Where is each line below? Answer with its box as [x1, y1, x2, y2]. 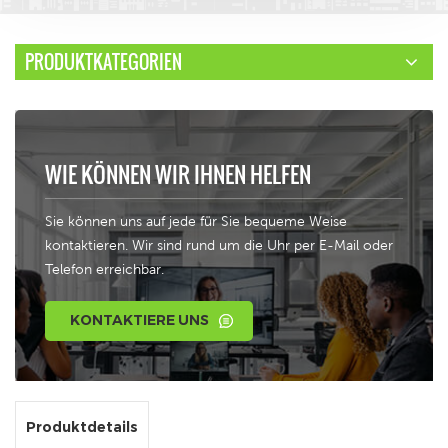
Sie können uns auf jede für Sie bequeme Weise [45, 212, 347, 229]
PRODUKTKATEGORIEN [25, 48, 182, 75]
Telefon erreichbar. [45, 260, 164, 277]
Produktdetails [26, 417, 138, 436]
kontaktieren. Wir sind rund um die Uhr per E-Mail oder [45, 236, 393, 253]
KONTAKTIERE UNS [70, 310, 209, 329]
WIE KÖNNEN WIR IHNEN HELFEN [45, 157, 311, 190]
